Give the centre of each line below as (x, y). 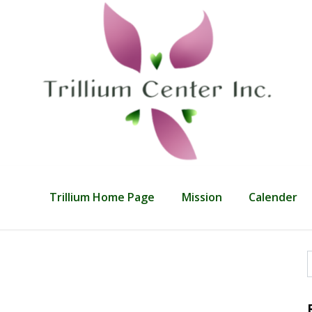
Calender (273, 197)
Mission (202, 197)
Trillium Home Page (102, 197)
